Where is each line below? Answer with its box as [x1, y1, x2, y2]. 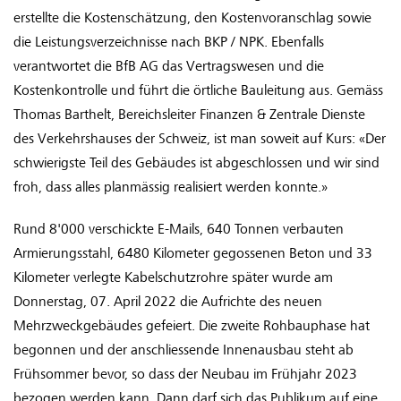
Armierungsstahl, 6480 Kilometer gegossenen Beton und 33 [13, 245, 372, 262]
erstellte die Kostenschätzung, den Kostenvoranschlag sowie [13, 10, 371, 27]
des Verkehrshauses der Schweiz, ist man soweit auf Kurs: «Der [13, 131, 386, 148]
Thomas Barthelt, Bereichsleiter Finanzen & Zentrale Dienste [13, 107, 365, 124]
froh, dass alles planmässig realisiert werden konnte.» [13, 179, 328, 196]
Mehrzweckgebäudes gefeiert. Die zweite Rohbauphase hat [13, 318, 370, 335]
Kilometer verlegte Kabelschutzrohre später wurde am [13, 269, 333, 286]
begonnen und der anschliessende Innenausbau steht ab [13, 342, 354, 359]
